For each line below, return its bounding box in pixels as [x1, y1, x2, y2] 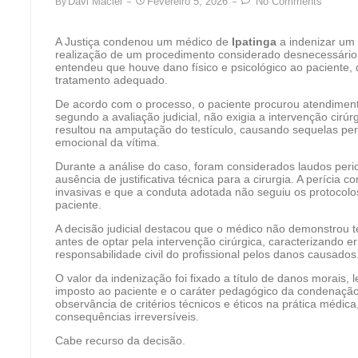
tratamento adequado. [55, 74, 168, 87]
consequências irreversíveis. [55, 310, 199, 324]
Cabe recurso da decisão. [55, 334, 185, 348]
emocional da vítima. [55, 136, 160, 149]
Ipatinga [232, 35, 276, 49]
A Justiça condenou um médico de [55, 35, 232, 49]
